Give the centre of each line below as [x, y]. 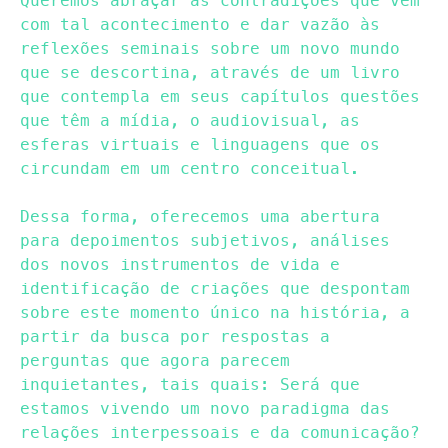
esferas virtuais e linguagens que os [200, 144]
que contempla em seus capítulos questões [220, 96]
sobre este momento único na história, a [215, 312]
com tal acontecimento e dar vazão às [200, 24]
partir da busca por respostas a [175, 336]
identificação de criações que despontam [215, 288]
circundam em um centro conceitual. [190, 168]
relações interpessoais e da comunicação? [220, 432]
